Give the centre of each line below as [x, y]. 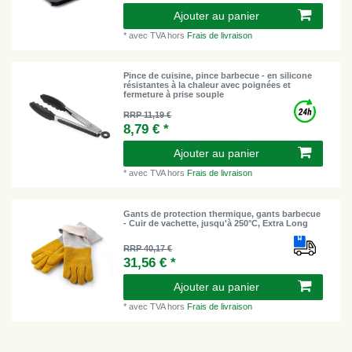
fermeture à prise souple [174, 95]
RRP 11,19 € [148, 115]
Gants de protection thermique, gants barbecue [222, 213]
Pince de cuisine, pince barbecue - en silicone [218, 76]
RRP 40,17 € [148, 248]
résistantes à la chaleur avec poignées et [207, 85]
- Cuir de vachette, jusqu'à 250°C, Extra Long [216, 223]
